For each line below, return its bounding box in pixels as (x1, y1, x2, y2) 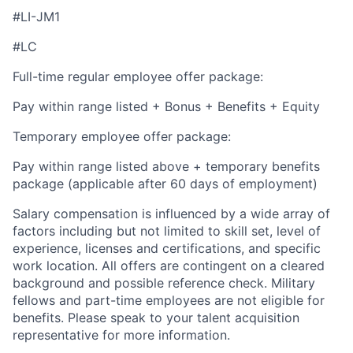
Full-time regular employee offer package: (13, 68, 263, 84)
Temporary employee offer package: (13, 128, 231, 144)
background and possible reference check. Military (13, 274, 315, 291)
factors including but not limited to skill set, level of (13, 222, 321, 239)
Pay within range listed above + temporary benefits (13, 158, 320, 174)
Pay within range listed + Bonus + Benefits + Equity (13, 98, 320, 114)
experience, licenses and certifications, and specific (13, 240, 321, 256)
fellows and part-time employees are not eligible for (13, 292, 325, 308)
